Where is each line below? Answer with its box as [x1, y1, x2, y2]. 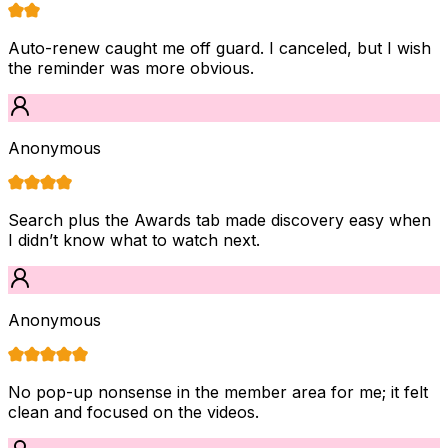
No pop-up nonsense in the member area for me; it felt [8, 381, 428, 402]
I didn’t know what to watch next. [8, 229, 260, 250]
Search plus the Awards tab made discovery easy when [8, 209, 431, 230]
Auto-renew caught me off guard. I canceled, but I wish [8, 37, 431, 58]
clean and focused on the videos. [8, 401, 259, 422]
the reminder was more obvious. [8, 57, 254, 78]
